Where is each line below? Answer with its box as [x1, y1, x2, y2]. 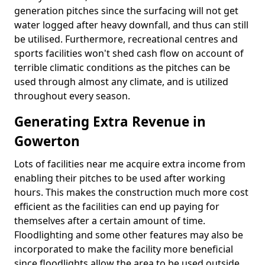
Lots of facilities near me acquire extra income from [14, 157, 245, 170]
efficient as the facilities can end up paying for [14, 200, 219, 213]
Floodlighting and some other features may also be [14, 228, 243, 241]
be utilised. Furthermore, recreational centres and [14, 33, 238, 46]
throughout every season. [14, 89, 130, 102]
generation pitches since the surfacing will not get [14, 4, 238, 17]
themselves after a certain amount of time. [14, 214, 205, 227]
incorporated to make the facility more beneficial [14, 243, 233, 256]
